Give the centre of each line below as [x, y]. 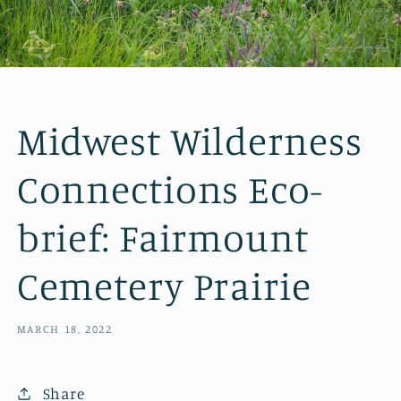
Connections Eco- [169, 189]
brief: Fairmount [162, 237]
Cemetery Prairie [164, 286]
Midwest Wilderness [189, 141]
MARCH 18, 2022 [64, 328]
